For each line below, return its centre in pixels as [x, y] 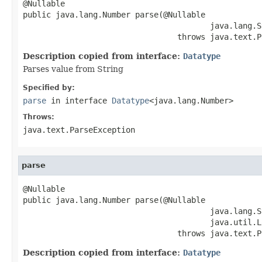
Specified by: [49, 87]
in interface [79, 100]
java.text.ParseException [79, 130]
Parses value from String [73, 69]
